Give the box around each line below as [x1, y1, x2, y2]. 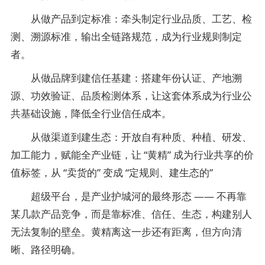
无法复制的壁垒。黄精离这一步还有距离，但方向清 [11, 225, 242, 238]
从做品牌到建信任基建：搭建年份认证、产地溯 [11, 71, 242, 85]
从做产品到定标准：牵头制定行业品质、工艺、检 [11, 12, 252, 25]
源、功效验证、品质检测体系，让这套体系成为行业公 [11, 89, 252, 102]
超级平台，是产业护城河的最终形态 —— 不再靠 [11, 189, 247, 203]
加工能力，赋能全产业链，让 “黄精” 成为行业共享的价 [11, 148, 254, 161]
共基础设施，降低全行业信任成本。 [11, 106, 172, 120]
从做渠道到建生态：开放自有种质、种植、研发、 [11, 130, 252, 144]
